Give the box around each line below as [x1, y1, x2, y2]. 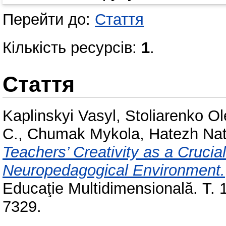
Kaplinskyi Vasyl [3, 107, 116, 125]
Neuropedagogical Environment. [3, 161, 225, 180]
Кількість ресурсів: [3, 39, 141, 57]
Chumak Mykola [27, 125, 140, 143]
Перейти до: [3, 11, 95, 29]
